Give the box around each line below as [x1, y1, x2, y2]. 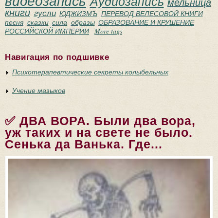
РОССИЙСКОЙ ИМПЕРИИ [5, 26, 89, 36]
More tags [94, 26, 122, 36]
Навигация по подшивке [5, 52, 109, 62]
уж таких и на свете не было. [5, 125, 193, 139]
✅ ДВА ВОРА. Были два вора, [5, 113, 196, 127]
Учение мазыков [12, 85, 65, 95]
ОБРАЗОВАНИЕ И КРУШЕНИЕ [98, 17, 194, 27]
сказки [27, 17, 49, 27]
